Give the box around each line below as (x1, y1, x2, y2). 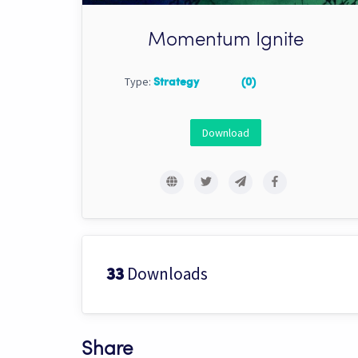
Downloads (124, 262, 208, 284)
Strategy (153, 76, 199, 88)
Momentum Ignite (147, 30, 304, 50)
